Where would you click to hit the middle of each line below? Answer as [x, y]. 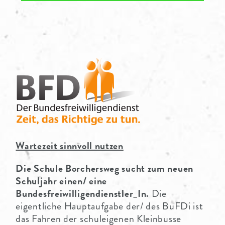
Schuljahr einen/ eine [62, 181]
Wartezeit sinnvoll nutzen [70, 146]
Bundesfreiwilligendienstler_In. [83, 193]
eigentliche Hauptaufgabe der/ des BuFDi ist [109, 206]
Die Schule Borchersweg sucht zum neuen [104, 168]
